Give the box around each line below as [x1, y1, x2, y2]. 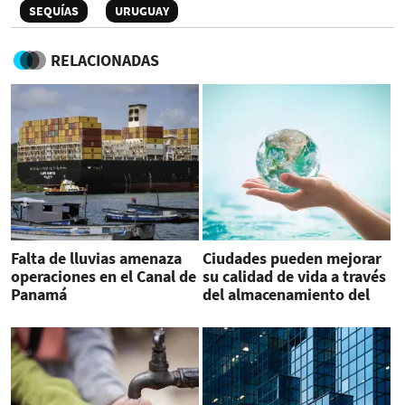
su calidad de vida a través [202, 266, 386, 287]
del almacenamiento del [202, 284, 370, 305]
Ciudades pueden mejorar [202, 248, 381, 268]
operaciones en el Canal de [11, 266, 196, 287]
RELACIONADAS [51, 49, 159, 71]
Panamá [11, 284, 67, 305]
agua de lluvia [202, 302, 300, 323]
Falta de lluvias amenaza [11, 248, 182, 268]
